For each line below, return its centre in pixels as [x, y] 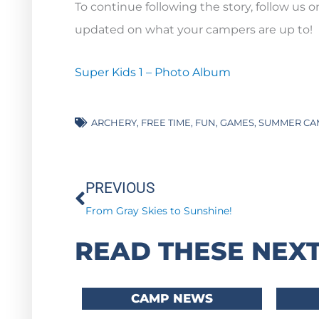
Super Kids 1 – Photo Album [153, 72]
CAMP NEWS [172, 298]
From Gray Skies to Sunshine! [159, 210]
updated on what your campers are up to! [194, 29]
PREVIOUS [120, 188]
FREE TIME [166, 122]
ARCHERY [114, 122]
